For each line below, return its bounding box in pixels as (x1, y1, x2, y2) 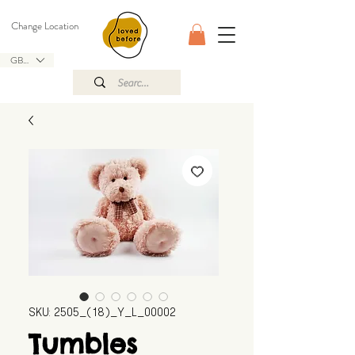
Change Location (11, 18, 78, 33)
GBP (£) (10, 52, 42, 67)
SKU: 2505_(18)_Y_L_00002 (29, 306, 176, 320)
